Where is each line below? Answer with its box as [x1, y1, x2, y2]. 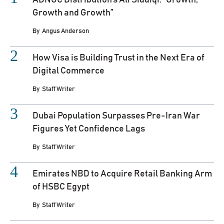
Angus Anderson [42, 28, 89, 35]
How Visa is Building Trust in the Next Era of [32, 53, 204, 63]
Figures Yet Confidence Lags [32, 124, 145, 134]
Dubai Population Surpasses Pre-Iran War [32, 111, 200, 121]
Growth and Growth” [32, 8, 113, 18]
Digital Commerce [32, 66, 104, 76]
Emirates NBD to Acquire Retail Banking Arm [32, 169, 212, 179]
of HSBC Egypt [32, 182, 89, 192]
